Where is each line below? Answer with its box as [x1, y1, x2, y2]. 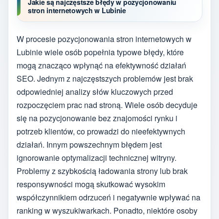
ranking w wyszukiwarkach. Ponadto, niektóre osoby [17, 205, 197, 217]
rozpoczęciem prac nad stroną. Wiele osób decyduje [17, 99, 197, 111]
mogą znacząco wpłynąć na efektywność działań [17, 60, 186, 71]
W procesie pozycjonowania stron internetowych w [17, 33, 192, 45]
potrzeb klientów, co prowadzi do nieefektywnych [17, 126, 185, 137]
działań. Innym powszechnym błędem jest [17, 139, 162, 151]
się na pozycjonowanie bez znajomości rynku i [17, 112, 177, 124]
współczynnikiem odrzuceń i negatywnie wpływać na [17, 192, 200, 203]
